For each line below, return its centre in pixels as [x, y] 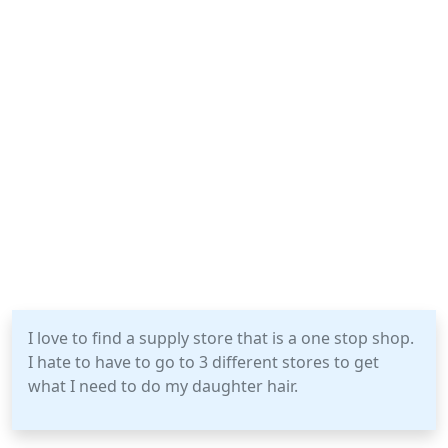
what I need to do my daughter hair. [163, 386]
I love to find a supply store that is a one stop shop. [221, 338]
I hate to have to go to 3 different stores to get [203, 362]
